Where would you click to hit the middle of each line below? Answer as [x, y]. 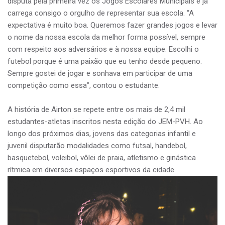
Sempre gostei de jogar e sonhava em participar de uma [100, 74]
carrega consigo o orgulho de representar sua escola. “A [101, 13]
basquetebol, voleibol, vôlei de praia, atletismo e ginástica [102, 158]
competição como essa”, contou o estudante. [84, 86]
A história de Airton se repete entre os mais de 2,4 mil [96, 110]
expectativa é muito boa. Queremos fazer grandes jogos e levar [113, 25]
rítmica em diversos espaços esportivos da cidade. [92, 170]
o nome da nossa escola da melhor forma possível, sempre [106, 37]
